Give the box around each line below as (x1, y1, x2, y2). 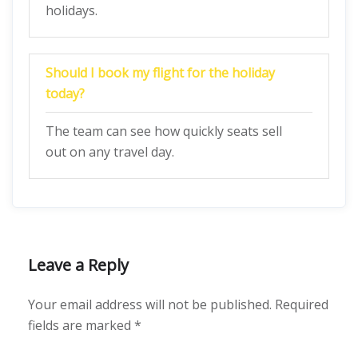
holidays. (46, 2, 97, 19)
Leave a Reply (28, 254, 129, 276)
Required (275, 296, 328, 313)
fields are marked (28, 316, 134, 334)
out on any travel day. (46, 143, 174, 161)
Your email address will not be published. (28, 296, 272, 313)
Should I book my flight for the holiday (46, 64, 275, 82)
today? (46, 85, 85, 102)
